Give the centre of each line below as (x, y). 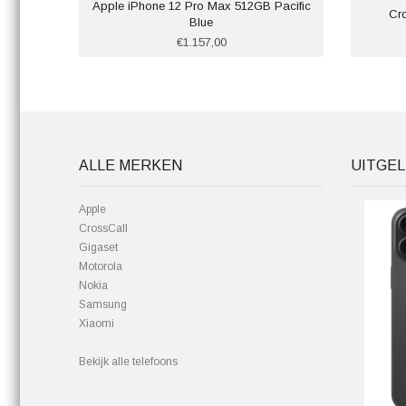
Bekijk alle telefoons (128, 362)
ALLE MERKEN (130, 165)
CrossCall (103, 228)
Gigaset (98, 247)
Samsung (103, 304)
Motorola (101, 266)
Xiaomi (97, 324)
